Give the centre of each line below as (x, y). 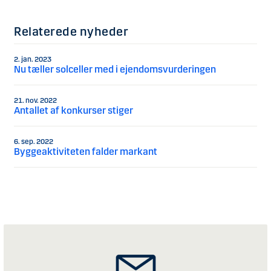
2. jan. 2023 (33, 60)
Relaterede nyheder (71, 32)
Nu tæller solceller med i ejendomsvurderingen (115, 70)
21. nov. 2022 (35, 101)
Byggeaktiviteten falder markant (86, 152)
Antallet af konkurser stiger (73, 111)
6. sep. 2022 (34, 142)
